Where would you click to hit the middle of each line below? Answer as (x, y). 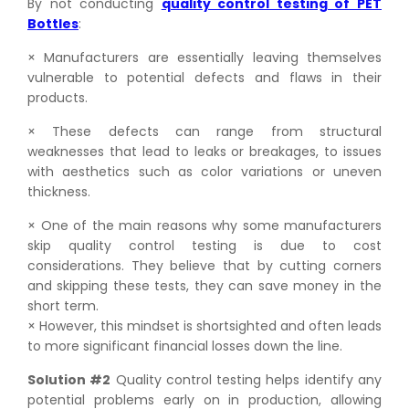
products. (59, 97)
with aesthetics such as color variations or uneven (204, 171)
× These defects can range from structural (204, 131)
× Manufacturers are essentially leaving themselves (204, 57)
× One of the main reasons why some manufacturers (204, 225)
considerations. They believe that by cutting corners (204, 265)
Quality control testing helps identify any (246, 379)
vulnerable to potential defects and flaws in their (204, 77)
